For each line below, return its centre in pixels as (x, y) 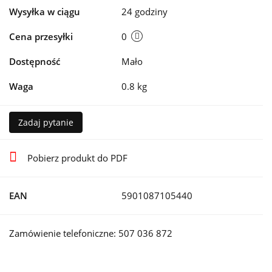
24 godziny (144, 12)
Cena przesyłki (41, 37)
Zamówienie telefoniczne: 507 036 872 (91, 233)
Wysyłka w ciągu (45, 12)
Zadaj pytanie (46, 123)
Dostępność (35, 62)
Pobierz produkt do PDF (77, 158)
